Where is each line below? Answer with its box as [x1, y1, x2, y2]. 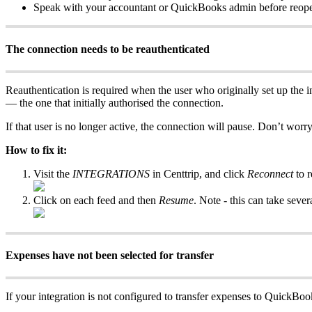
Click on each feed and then [33, 194, 159, 206]
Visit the [33, 167, 72, 180]
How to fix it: [6, 143, 67, 156]
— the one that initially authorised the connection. [6, 96, 224, 109]
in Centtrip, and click [150, 167, 247, 180]
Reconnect [247, 167, 293, 180]
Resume [159, 194, 194, 206]
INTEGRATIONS [72, 167, 150, 180]
